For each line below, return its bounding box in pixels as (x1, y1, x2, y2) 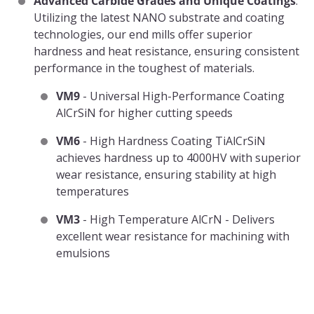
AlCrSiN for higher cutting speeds (56, 105, 233, 121)
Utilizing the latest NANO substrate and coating (34, 10, 285, 25)
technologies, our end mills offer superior (34, 27, 252, 42)
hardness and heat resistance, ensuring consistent (34, 43, 299, 59)
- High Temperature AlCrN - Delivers (83, 212, 275, 227)
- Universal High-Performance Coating (83, 88, 285, 104)
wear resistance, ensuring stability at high (56, 167, 276, 182)
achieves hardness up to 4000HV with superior (56, 150, 301, 165)
